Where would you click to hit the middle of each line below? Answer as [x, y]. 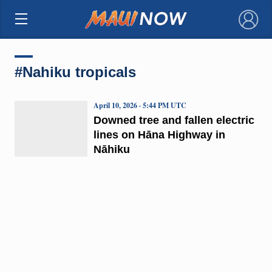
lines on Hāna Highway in [159, 134]
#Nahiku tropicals [75, 72]
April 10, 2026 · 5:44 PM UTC [140, 105]
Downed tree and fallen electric [174, 120]
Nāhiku [111, 149]
